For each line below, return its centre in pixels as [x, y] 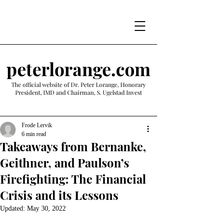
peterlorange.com [79, 69]
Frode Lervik [37, 125]
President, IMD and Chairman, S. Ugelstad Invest [79, 92]
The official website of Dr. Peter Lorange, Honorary [79, 84]
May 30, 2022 [46, 208]
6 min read [34, 134]
